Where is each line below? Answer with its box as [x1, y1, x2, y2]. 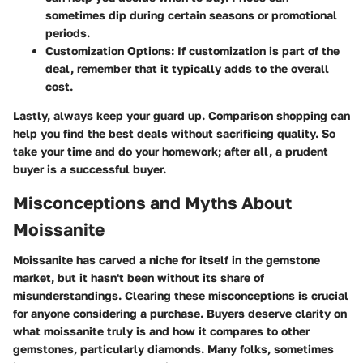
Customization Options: [45, 43, 174, 58]
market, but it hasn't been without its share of [13, 271, 264, 285]
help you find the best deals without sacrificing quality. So [13, 126, 335, 140]
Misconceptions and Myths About [13, 191, 292, 213]
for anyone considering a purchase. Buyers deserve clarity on [13, 306, 347, 321]
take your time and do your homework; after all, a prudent [13, 143, 328, 158]
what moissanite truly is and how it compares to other [13, 324, 310, 339]
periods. [45, 25, 90, 40]
